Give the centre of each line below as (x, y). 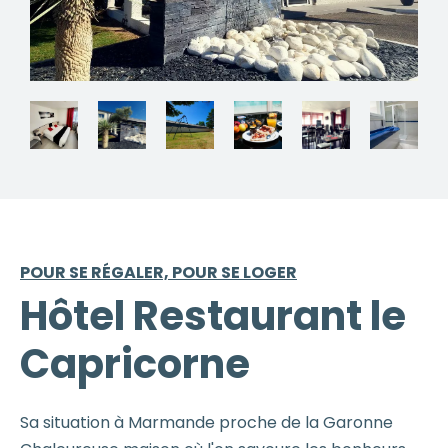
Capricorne (135, 363)
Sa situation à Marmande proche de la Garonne (206, 422)
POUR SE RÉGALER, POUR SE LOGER (158, 272)
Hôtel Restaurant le (213, 315)
